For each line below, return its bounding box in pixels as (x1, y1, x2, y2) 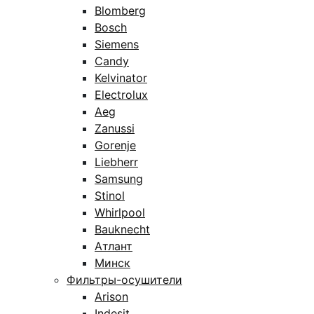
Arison (95, 289, 128, 303)
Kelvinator (95, 71, 147, 85)
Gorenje (95, 138, 136, 152)
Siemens (95, 37, 139, 51)
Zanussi (95, 121, 135, 135)
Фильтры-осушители (67, 273, 182, 287)
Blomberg (95, 4, 146, 18)
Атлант (95, 239, 132, 253)
